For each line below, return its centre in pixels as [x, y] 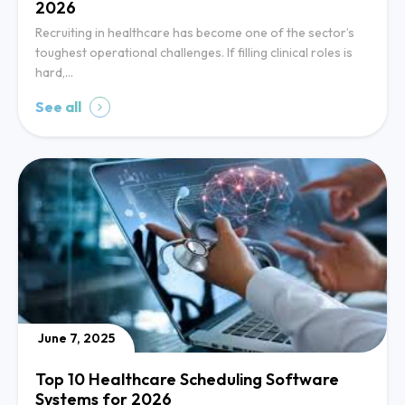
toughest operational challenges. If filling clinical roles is [194, 53]
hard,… [54, 73]
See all [58, 107]
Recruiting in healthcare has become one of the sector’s [195, 33]
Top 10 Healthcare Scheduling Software [187, 380]
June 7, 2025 [76, 339]
